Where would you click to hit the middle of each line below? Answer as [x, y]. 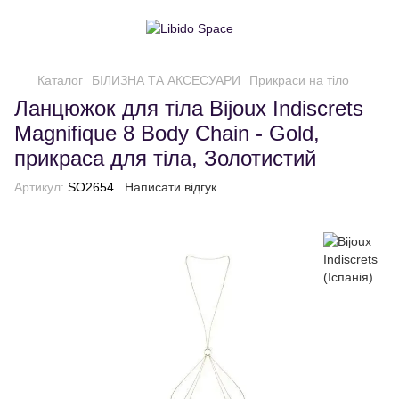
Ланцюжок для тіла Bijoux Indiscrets [189, 108]
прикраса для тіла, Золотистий [165, 158]
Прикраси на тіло [299, 80]
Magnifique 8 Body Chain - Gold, [167, 133]
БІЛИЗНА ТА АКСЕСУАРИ [166, 80]
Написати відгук [171, 187]
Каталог [60, 80]
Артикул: [39, 187]
